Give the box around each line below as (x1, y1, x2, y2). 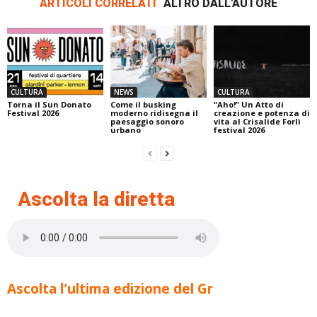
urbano (110, 125, 141, 136)
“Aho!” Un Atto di (213, 99, 284, 110)
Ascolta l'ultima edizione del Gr (7, 279, 213, 299)
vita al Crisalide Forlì (213, 116, 301, 127)
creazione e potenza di (213, 108, 310, 119)
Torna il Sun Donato (7, 99, 91, 110)
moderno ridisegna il (110, 108, 198, 119)
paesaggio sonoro (110, 116, 184, 127)
